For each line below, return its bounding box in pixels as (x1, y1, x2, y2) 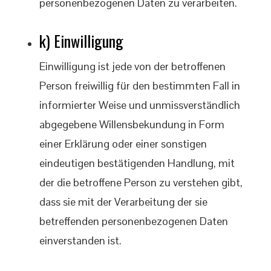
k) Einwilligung (39, 29, 123, 53)
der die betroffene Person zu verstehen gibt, (39, 175, 243, 189)
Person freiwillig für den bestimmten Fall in (39, 79, 240, 93)
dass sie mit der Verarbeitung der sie (39, 195, 207, 209)
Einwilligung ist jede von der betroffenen (39, 59, 226, 73)
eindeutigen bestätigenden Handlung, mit (39, 156, 235, 170)
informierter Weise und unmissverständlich (39, 98, 240, 112)
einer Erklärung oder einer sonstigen (39, 137, 207, 151)
